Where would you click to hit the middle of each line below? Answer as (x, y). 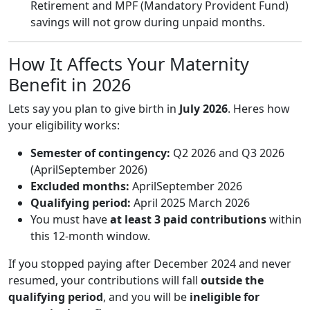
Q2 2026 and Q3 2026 (227, 153)
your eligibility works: (64, 125)
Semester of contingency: (100, 153)
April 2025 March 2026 (190, 202)
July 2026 (203, 108)
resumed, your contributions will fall (104, 280)
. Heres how (259, 108)
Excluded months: (80, 186)
